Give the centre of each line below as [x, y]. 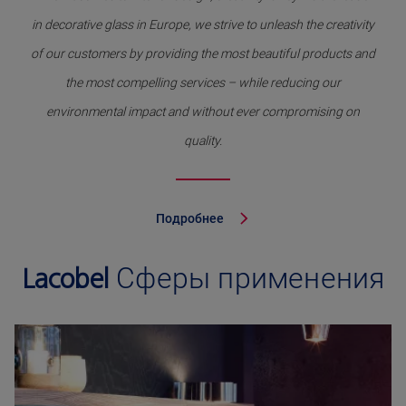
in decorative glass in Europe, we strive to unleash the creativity [203, 25]
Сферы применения [247, 280]
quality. [203, 141]
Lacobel [65, 280]
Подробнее [189, 219]
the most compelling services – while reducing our [203, 83]
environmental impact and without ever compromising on [203, 112]
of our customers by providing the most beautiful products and [203, 54]
